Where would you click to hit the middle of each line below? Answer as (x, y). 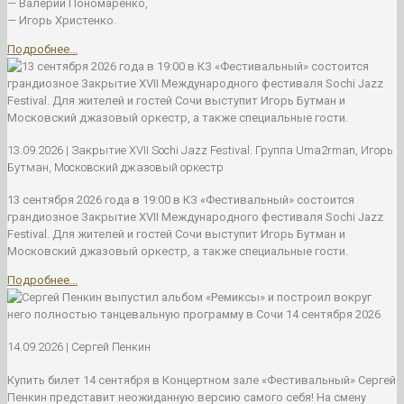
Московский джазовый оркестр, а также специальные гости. (178, 252)
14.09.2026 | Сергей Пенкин (79, 347)
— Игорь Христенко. (62, 20)
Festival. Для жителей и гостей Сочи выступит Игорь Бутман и (176, 234)
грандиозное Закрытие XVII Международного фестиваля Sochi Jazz (195, 217)
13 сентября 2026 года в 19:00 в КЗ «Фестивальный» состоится (181, 200)
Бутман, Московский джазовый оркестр (115, 167)
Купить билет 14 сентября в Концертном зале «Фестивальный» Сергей (202, 380)
